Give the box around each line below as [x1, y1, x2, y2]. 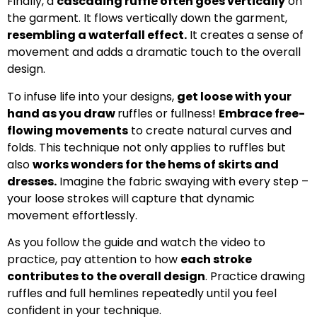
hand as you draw [7, 105, 117, 122]
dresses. [7, 173, 57, 190]
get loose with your [177, 88, 292, 105]
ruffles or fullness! [117, 105, 219, 122]
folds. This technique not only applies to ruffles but [7, 139, 286, 156]
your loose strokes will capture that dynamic [7, 190, 255, 207]
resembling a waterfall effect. [7, 27, 187, 44]
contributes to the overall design [7, 268, 205, 285]
